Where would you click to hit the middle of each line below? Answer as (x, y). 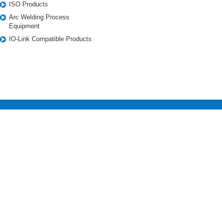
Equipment (24, 26)
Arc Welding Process (39, 17)
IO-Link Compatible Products (50, 39)
